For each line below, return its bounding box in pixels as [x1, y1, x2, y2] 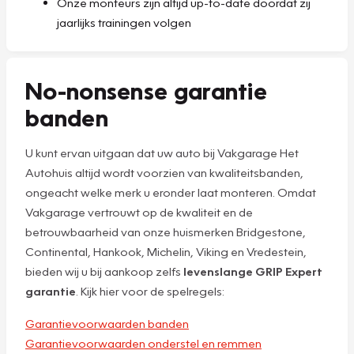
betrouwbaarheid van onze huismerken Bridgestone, [25, 224, 306, 239]
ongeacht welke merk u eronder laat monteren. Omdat [25, 184, 316, 199]
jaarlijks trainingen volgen [57, 14, 191, 29]
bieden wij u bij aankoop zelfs [25, 263, 183, 278]
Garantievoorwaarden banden [25, 315, 189, 330]
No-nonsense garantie [25, 74, 267, 105]
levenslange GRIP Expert [183, 263, 322, 278]
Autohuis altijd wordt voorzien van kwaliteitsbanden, [25, 164, 303, 179]
